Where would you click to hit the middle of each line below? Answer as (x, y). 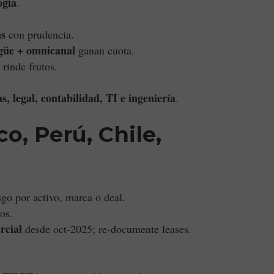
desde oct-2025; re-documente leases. (107, 229)
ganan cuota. (105, 50)
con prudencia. (40, 34)
